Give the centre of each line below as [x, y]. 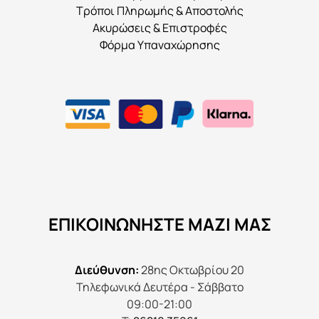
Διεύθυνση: [107, 270]
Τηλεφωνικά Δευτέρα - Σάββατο [159, 287]
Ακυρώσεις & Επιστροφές [159, 27]
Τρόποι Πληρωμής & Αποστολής [159, 10]
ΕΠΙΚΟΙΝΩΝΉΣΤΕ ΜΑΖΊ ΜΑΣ [159, 224]
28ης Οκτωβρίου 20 [192, 270]
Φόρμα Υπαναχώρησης [159, 45]
